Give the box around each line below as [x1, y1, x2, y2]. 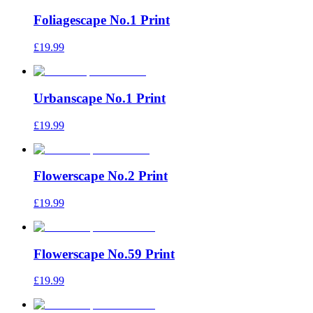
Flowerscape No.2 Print [34, 168, 168, 184]
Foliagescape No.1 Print [34, 13, 170, 28]
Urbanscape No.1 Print [34, 90, 166, 105]
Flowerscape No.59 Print [34, 246, 175, 261]
